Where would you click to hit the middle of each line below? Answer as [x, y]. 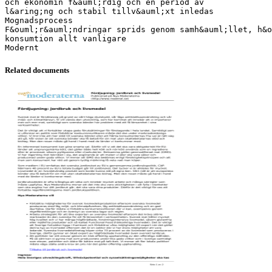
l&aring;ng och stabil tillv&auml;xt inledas [109, 11]
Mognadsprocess [39, 20]
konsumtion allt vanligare [66, 38]
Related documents [37, 70]
